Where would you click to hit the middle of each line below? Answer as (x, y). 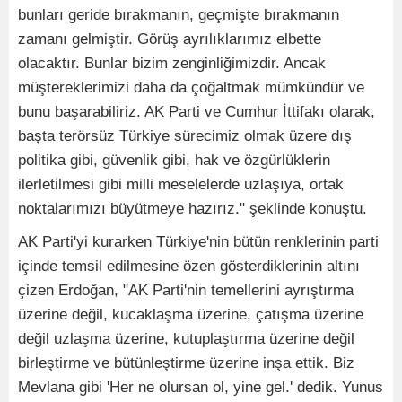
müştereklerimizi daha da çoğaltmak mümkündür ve (191, 88)
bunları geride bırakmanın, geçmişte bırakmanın (179, 15)
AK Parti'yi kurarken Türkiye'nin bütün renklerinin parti (198, 242)
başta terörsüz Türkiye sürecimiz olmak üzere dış (185, 136)
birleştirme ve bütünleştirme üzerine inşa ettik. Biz (186, 363)
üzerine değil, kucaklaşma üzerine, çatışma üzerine (191, 315)
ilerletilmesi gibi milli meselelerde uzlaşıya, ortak (181, 185)
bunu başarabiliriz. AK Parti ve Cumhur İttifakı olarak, (197, 112)
